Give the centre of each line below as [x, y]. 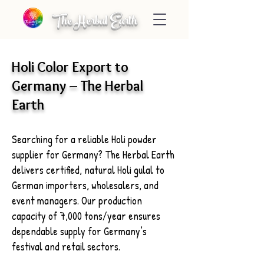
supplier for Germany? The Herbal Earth [93, 155]
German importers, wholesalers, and [85, 185]
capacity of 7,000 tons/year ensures [86, 216]
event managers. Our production [77, 201]
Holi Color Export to [70, 67]
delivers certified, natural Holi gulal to [88, 170]
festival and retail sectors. [66, 247]
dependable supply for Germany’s [79, 231]
